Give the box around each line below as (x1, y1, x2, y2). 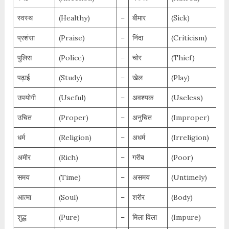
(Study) (58, 73, 82, 83)
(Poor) (171, 153, 193, 163)
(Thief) (171, 53, 195, 63)
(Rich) (58, 153, 78, 163)
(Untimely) (171, 173, 207, 182)
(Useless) (171, 93, 203, 103)
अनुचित (132, 113, 152, 123)
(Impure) (171, 213, 201, 222)
